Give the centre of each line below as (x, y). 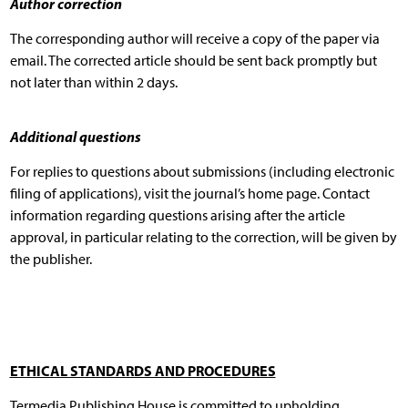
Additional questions (75, 136)
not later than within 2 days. (93, 82)
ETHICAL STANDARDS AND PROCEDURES (143, 370)
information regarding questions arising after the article (177, 215)
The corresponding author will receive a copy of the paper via (194, 38)
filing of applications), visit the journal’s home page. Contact (189, 193)
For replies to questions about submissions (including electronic (202, 171)
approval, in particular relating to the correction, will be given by (203, 237)
